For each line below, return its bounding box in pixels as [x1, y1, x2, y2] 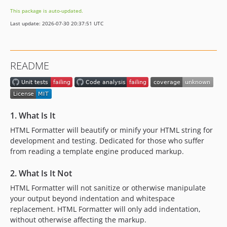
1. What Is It [10, 109, 55, 121]
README [10, 59, 49, 72]
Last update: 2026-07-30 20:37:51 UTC [10, 20, 103, 27]
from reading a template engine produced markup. [10, 146, 184, 156]
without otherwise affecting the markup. [10, 214, 146, 224]
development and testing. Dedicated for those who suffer [10, 135, 204, 145]
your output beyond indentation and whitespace [10, 193, 175, 203]
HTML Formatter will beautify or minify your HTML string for [10, 125, 213, 135]
